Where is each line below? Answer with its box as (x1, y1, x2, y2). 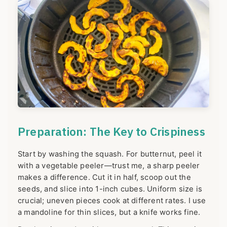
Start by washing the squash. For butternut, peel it (18, 149, 202, 159)
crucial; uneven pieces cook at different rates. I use (18, 196, 206, 206)
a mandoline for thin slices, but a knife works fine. (18, 208, 201, 217)
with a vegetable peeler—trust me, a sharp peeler (18, 161, 200, 171)
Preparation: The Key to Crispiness (18, 124, 205, 139)
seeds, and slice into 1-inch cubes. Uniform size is (18, 184, 203, 194)
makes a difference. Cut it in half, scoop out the (18, 173, 191, 182)
